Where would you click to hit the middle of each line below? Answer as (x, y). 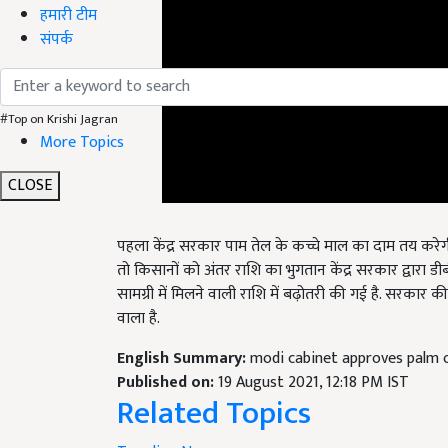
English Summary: (183, 335)
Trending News (169, 429)
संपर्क (56, 39)
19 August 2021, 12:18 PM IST (313, 359)
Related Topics (214, 390)
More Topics (82, 142)
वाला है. (140, 295)
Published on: (167, 359)
